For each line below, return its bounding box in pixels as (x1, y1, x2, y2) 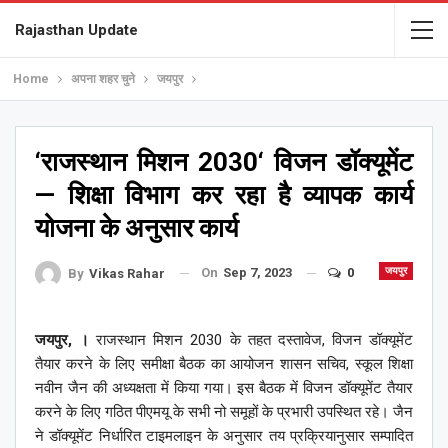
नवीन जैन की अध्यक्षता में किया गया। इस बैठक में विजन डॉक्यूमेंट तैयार (35, 378, 413, 397)
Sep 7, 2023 (223, 265, 292, 280)
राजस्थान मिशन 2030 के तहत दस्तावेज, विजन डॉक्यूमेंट (89, 330, 414, 349)
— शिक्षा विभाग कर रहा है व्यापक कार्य (35, 180, 413, 210)
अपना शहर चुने (70, 72, 135, 86)
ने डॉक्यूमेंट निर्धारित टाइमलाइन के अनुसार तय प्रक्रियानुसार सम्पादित (35, 426, 413, 445)
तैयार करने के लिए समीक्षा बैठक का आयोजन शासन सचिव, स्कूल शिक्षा (35, 354, 413, 373)
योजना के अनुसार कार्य (35, 213, 238, 243)
